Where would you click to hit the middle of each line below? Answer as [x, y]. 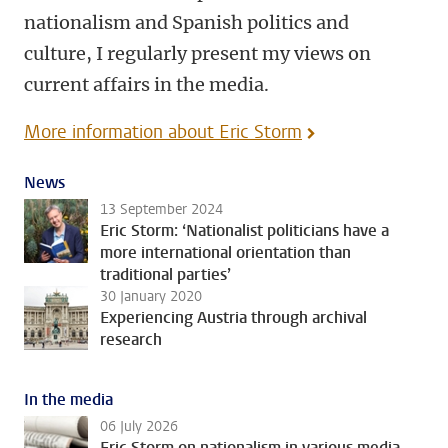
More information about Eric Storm [163, 132]
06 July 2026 [139, 426]
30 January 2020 [151, 296]
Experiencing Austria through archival [233, 317]
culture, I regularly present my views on [197, 53]
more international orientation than [225, 252]
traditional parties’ [165, 274]
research [131, 339]
